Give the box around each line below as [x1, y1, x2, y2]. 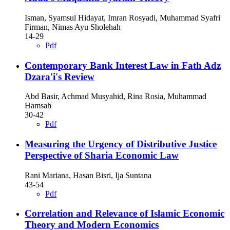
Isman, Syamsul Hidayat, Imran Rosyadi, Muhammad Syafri [25, 13, 220, 22]
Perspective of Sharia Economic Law [25, 150, 179, 161]
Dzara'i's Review [25, 71, 94, 82]
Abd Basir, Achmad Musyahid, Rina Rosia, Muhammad [25, 92, 206, 101]
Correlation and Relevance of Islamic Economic [25, 208, 224, 219]
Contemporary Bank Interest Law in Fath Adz [25, 60, 221, 71]
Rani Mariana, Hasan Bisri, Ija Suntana [25, 170, 151, 180]
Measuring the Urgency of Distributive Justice [25, 139, 217, 149]
